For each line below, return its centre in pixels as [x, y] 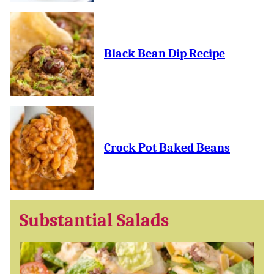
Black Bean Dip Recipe [165, 54]
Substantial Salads [94, 220]
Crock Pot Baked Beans [167, 148]
